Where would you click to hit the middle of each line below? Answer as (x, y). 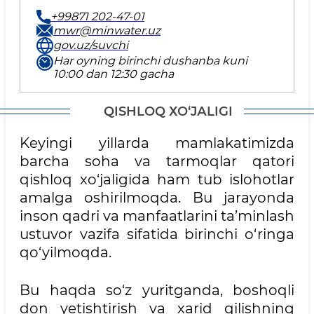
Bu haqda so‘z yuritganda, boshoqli (157, 290)
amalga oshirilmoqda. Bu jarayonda (157, 197)
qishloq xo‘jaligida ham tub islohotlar (157, 179)
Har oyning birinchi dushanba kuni (150, 60)
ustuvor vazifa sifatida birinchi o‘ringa (157, 234)
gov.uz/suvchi (91, 46)
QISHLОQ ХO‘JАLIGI (168, 111)
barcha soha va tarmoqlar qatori (157, 161)
